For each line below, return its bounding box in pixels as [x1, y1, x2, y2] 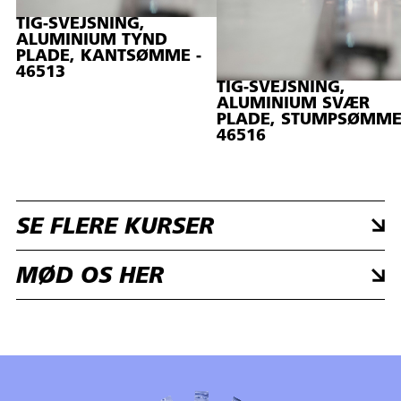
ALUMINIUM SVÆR [217, 95, 371, 113]
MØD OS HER [16, 266, 165, 289]
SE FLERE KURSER [16, 216, 215, 239]
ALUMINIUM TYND [16, 32, 168, 50]
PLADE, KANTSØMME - [16, 48, 202, 66]
